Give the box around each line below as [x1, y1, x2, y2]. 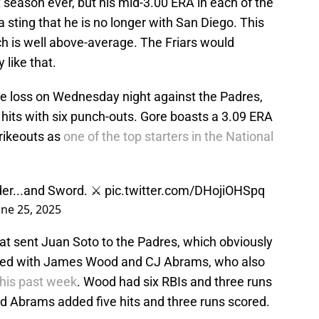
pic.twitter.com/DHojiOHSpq [105, 183, 265, 199]
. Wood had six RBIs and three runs [77, 274, 272, 290]
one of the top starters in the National [63, 129, 273, 145]
